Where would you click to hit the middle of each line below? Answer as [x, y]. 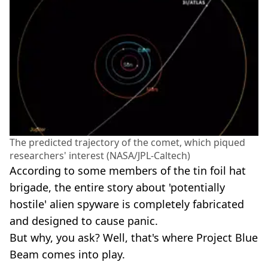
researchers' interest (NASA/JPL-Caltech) [100, 155]
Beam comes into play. [67, 254]
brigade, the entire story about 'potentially [117, 187]
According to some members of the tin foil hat [128, 170]
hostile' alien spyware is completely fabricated [127, 204]
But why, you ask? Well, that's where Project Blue [134, 237]
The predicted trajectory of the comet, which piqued [127, 142]
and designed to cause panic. [84, 220]
